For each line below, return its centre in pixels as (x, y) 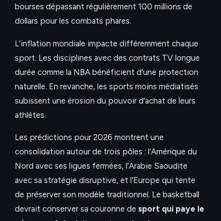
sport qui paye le (171, 209)
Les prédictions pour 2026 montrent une (89, 137)
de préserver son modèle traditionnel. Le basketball (107, 195)
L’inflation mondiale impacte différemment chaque (107, 43)
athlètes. (30, 115)
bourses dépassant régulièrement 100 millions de (104, 7)
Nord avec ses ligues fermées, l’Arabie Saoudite (101, 166)
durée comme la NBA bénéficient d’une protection (107, 72)
